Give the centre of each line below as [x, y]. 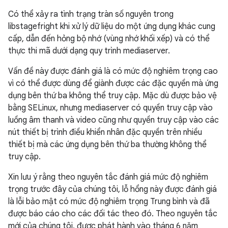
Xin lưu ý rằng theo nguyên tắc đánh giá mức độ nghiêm [108, 177]
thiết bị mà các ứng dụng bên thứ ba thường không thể [107, 145]
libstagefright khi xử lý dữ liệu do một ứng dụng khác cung [112, 26]
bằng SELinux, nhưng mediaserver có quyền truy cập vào [110, 108]
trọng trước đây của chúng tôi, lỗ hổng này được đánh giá [112, 189]
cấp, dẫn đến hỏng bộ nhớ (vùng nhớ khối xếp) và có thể [109, 39]
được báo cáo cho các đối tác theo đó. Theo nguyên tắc [113, 214]
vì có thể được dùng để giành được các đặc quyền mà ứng [113, 83]
